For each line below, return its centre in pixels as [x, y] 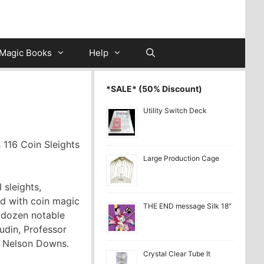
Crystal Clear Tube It [177, 254]
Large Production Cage [181, 158]
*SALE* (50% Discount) [154, 89]
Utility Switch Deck [175, 110]
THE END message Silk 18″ [187, 206]
